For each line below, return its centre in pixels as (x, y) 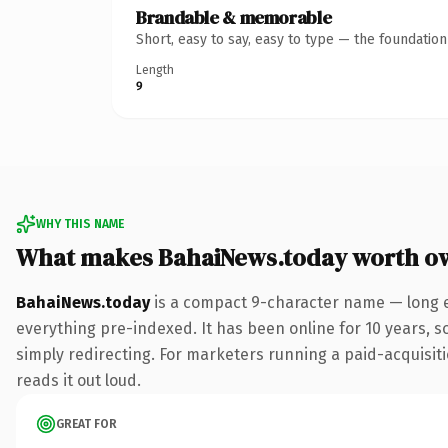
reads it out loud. (78, 380)
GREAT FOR (86, 423)
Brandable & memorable (234, 17)
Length (155, 69)
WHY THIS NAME (80, 223)
